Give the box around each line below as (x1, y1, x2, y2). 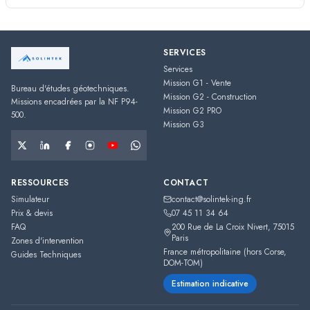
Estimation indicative (172, 277, 248, 290)
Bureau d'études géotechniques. (11, 82, 129, 95)
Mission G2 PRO (163, 104, 221, 117)
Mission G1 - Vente (163, 77, 231, 89)
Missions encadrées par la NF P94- (11, 95, 138, 108)
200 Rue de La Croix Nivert (172, 221, 268, 233)
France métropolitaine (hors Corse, (163, 246, 286, 258)
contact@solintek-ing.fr (172, 193, 251, 206)
